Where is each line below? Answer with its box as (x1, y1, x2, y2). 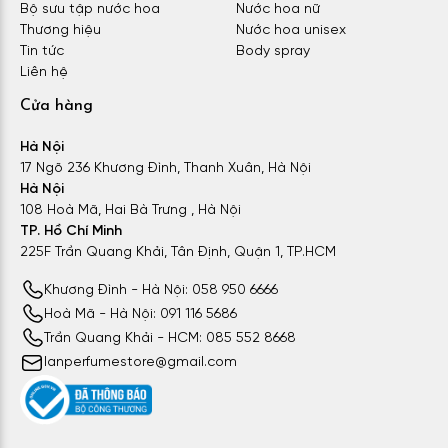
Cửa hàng (20, 97, 93, 114)
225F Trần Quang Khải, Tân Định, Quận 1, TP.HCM (20, 244, 336, 260)
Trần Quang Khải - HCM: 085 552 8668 (44, 331, 296, 347)
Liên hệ (20, 64, 68, 80)
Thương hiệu (20, 22, 101, 38)
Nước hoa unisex (236, 22, 346, 38)
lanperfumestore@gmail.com (44, 355, 237, 371)
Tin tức (20, 43, 64, 59)
